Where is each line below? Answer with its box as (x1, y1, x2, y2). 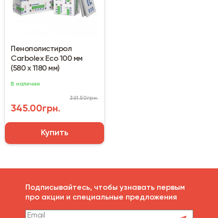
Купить (40, 128, 69, 137)
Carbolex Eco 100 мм (11, 54, 83, 63)
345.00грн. (11, 104, 60, 114)
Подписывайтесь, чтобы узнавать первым (25, 183, 185, 192)
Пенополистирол (11, 45, 72, 53)
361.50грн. (70, 95, 98, 101)
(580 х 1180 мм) (11, 64, 60, 73)
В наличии (11, 81, 40, 87)
